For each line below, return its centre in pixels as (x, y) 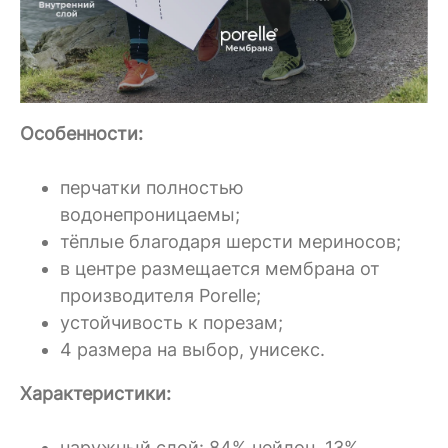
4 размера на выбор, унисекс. (192, 350)
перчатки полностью (152, 188)
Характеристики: (95, 394)
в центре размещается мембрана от (220, 269)
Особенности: (81, 134)
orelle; (235, 296)
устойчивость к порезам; (171, 323)
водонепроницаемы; (150, 215)
